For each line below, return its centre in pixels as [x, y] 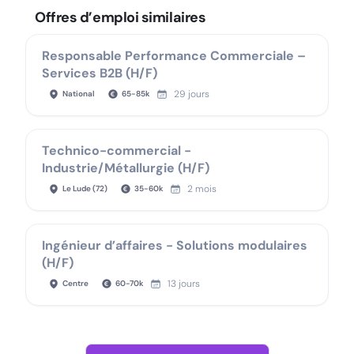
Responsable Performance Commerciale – [174, 56]
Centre [75, 283]
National [79, 94]
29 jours [192, 94]
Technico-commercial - [117, 151]
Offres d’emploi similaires [121, 17]
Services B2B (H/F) [100, 73]
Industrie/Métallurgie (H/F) [126, 168]
